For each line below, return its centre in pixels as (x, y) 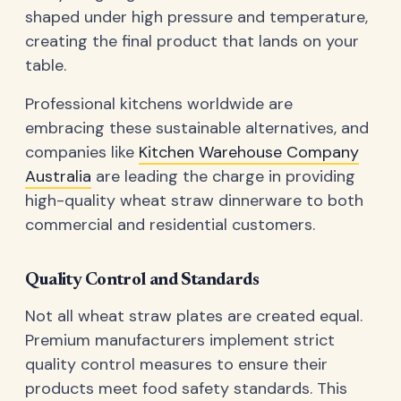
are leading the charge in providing (223, 177)
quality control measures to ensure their (176, 364)
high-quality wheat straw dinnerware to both (194, 201)
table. (46, 66)
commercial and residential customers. (170, 225)
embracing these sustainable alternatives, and (197, 128)
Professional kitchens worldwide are (159, 104)
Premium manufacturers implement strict (180, 340)
